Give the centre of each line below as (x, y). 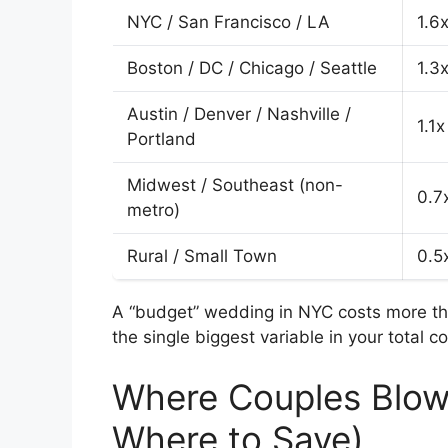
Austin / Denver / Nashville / (239, 114)
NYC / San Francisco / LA (228, 22)
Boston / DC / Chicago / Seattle (252, 68)
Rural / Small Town (202, 256)
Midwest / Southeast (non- (235, 185)
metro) (153, 210)
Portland (161, 139)
